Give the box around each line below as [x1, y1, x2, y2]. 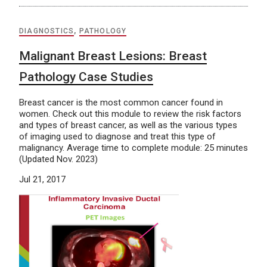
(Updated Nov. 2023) [19, 154, 98, 165]
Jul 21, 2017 [19, 174, 66, 185]
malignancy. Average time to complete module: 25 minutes [19, 142, 248, 154]
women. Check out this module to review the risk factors [19, 108, 241, 120]
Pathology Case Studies [19, 70, 153, 85]
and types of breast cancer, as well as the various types [19, 120, 237, 131]
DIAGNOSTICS [19, 27, 74, 36]
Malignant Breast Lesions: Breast [19, 49, 207, 64]
